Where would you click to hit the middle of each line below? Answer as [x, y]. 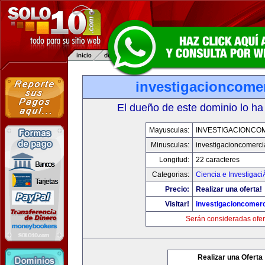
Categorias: [170, 174]
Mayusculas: [169, 130]
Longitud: [174, 160]
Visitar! [177, 204]
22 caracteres [217, 160]
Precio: [177, 189]
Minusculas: [170, 145]
